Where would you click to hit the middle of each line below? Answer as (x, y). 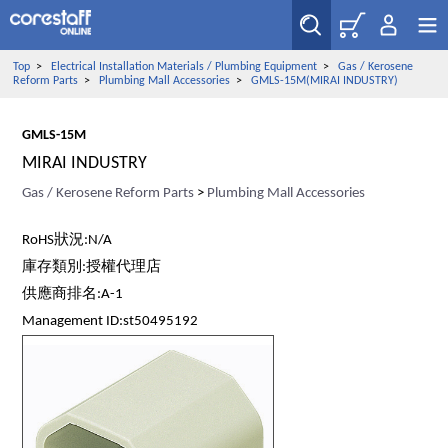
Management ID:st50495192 (110, 321)
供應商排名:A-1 (73, 294)
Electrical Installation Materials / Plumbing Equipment (183, 67)
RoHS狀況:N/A (67, 240)
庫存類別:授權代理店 (92, 267)
